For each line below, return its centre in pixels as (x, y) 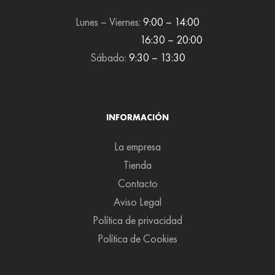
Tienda (137, 165)
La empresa (137, 146)
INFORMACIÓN (137, 117)
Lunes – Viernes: (109, 22)
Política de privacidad (137, 220)
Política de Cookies (137, 238)
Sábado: (109, 58)
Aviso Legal (137, 201)
